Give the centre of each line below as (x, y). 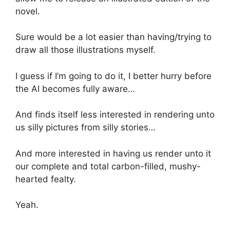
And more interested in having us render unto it (113, 153)
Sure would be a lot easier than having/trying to (113, 37)
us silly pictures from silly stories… (85, 128)
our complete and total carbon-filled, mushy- (108, 166)
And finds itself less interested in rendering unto (115, 115)
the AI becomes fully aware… (75, 89)
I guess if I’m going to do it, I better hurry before (113, 76)
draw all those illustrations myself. (85, 50)
